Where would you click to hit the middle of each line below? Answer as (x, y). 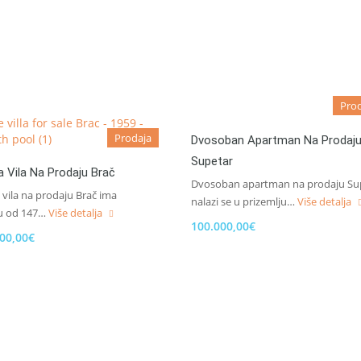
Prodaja (133, 138)
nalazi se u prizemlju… (244, 201)
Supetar (212, 161)
